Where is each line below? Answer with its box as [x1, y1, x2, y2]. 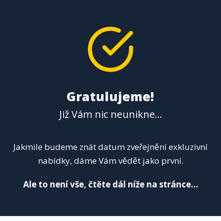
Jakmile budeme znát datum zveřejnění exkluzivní [13, 141, 208, 152]
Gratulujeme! [66, 88, 154, 105]
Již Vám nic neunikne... [59, 108, 162, 121]
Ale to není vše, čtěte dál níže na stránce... [23, 179, 198, 190]
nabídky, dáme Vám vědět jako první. [37, 155, 184, 166]
